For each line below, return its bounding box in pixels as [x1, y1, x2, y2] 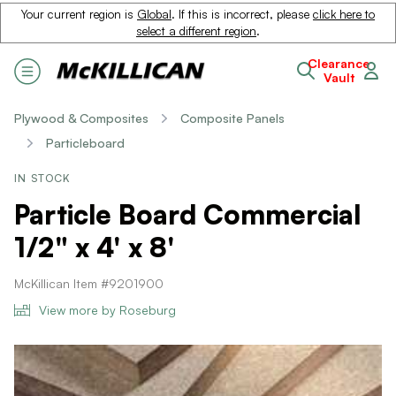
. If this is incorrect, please [171, 7, 313, 21]
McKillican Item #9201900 [14, 276, 164, 291]
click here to [313, 7, 375, 21]
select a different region [136, 24, 256, 38]
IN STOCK [14, 171, 72, 185]
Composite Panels [180, 110, 285, 126]
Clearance [308, 56, 369, 71]
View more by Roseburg [39, 302, 176, 317]
